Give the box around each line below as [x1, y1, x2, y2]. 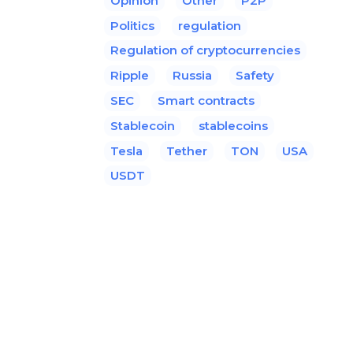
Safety [236, 67, 274, 83]
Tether [166, 143, 207, 158]
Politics [110, 17, 154, 33]
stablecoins [199, 117, 268, 133]
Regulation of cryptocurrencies [110, 42, 300, 58]
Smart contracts [158, 92, 255, 108]
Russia [173, 67, 212, 83]
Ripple [110, 67, 149, 83]
